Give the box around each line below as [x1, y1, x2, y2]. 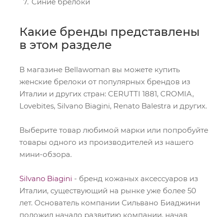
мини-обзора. [19, 150, 72, 159]
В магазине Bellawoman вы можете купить [19, 65, 180, 74]
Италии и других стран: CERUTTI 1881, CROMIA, [19, 89, 194, 98]
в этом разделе [19, 38, 112, 52]
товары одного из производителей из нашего [19, 138, 194, 147]
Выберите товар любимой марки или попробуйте [19, 125, 208, 135]
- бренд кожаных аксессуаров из [72, 174, 198, 183]
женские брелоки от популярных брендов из [19, 77, 190, 86]
